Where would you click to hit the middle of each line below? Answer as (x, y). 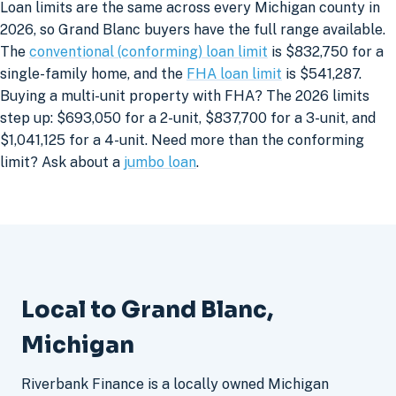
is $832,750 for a (326, 52)
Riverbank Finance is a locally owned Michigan (175, 384)
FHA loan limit (234, 74)
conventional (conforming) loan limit (148, 52)
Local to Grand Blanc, (147, 309)
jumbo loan (160, 163)
